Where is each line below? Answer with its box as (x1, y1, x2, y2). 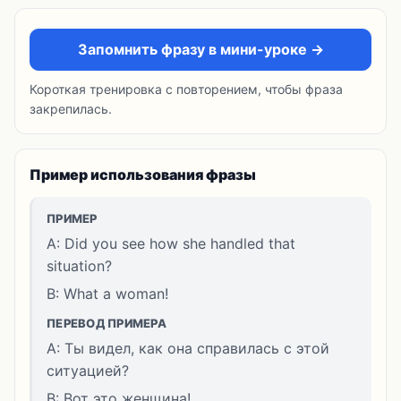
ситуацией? (47, 362, 129, 380)
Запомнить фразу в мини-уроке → (77, 40, 324, 58)
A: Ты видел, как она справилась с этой (47, 339, 329, 357)
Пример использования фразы (30, 166, 256, 183)
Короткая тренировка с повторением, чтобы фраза (30, 81, 343, 97)
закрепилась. (30, 101, 112, 116)
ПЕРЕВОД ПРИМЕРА (47, 316, 166, 330)
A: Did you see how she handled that (47, 235, 295, 252)
